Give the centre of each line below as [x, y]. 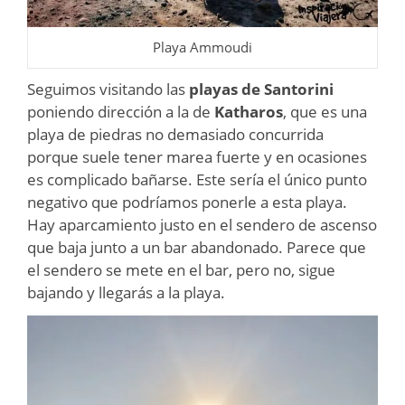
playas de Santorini [261, 89]
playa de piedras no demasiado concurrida [175, 134]
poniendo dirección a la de [121, 111]
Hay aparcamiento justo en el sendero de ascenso [202, 224]
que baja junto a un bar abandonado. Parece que [197, 247]
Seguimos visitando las [108, 89]
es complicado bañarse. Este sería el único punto [197, 179]
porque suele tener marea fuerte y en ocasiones [197, 156]
